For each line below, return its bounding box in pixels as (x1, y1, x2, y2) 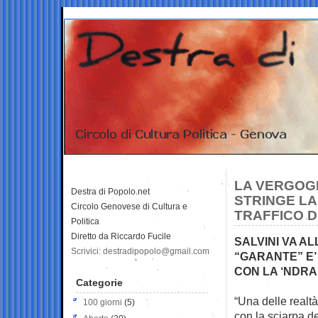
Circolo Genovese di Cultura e (71, 201, 187, 212)
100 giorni (83, 297, 122, 307)
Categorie (76, 276, 123, 288)
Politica (71, 216, 99, 226)
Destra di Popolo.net (71, 186, 150, 197)
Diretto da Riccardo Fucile (71, 231, 171, 241)
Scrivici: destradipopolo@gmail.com (71, 246, 209, 256)
